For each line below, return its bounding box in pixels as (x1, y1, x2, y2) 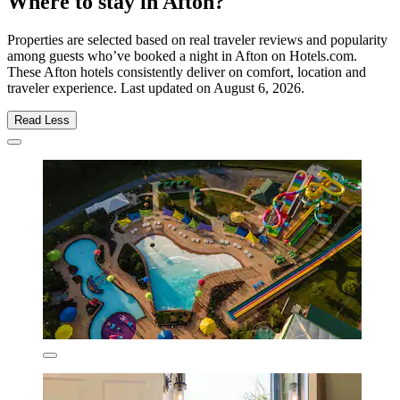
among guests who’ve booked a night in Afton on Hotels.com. (7, 48, 357, 64)
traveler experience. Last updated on (7, 80, 213, 96)
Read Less (14, 113, 70, 128)
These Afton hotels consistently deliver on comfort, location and (7, 64, 366, 80)
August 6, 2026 (213, 80, 301, 96)
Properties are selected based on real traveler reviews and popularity (7, 32, 387, 48)
